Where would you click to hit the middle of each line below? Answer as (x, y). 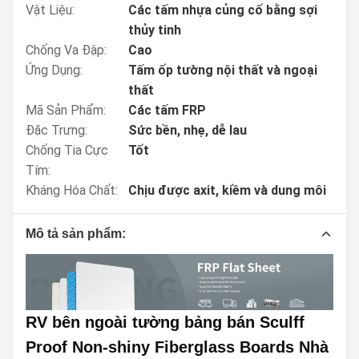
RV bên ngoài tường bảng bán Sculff (165, 323)
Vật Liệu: (50, 10)
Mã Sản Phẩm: (66, 110)
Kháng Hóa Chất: (72, 190)
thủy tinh (155, 30)
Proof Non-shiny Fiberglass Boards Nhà (177, 347)
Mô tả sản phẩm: (76, 234)
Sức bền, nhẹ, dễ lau (188, 130)
